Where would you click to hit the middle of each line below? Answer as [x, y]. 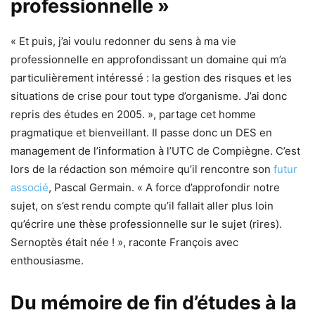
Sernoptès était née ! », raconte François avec [124, 242]
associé [30, 187]
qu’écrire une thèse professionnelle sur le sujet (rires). [146, 224]
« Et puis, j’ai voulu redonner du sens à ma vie [123, 41]
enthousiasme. [47, 260]
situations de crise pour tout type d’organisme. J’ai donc [149, 96]
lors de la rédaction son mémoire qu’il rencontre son [142, 169]
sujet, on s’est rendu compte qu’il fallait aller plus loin [142, 205]
